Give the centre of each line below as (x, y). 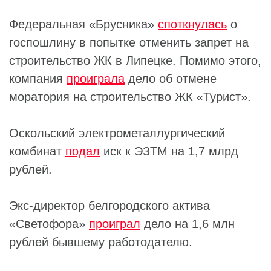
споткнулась (192, 24)
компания (38, 78)
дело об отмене (171, 78)
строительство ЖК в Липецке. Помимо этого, (135, 60)
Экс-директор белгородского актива (109, 205)
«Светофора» (49, 224)
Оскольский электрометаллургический (117, 133)
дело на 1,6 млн (188, 224)
